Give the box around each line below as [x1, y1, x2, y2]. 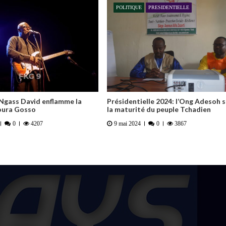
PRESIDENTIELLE [148, 4, 189, 10]
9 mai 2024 [114, 120, 141, 128]
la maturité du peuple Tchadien [107, 104, 211, 114]
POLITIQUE [116, 4, 142, 10]
